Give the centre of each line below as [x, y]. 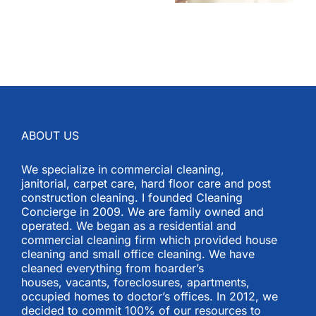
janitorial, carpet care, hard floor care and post [146, 183]
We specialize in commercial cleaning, [123, 169]
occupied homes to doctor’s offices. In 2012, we [150, 296]
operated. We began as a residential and [129, 225]
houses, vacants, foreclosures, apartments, [135, 282]
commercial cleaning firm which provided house [149, 239]
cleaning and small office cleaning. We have [138, 254]
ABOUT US [50, 135]
